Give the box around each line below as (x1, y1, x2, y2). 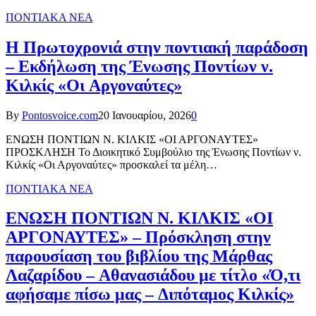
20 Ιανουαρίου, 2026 (98, 109, 191, 121)
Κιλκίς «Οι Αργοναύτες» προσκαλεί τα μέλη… (6, 158, 217, 171)
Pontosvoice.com (22, 109, 98, 121)
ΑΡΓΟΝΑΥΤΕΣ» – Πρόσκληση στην (6, 228, 271, 247)
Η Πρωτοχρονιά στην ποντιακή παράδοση (6, 37, 308, 56)
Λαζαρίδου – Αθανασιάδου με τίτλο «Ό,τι (6, 266, 300, 285)
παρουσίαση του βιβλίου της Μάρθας (6, 247, 272, 266)
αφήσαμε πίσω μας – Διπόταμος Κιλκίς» (6, 285, 294, 304)
